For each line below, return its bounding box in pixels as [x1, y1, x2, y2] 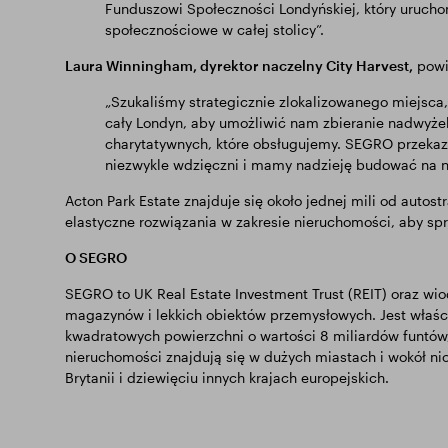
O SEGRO [64, 249, 127, 266]
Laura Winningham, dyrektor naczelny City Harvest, [64, 57, 413, 74]
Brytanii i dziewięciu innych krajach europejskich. [64, 369, 389, 386]
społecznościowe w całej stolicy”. [104, 21, 324, 38]
